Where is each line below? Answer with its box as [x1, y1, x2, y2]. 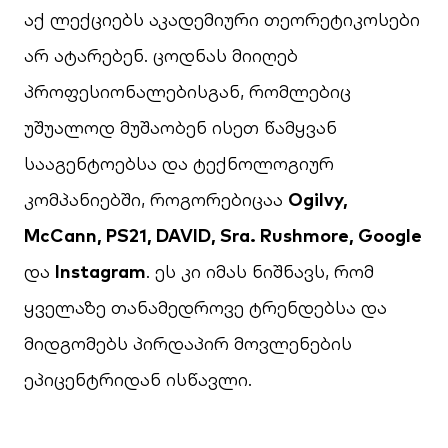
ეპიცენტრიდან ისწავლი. [24, 368, 252, 391]
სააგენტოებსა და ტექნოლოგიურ [24, 152, 334, 175]
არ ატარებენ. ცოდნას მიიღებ [24, 44, 298, 67]
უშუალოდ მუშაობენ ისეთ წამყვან [24, 116, 337, 139]
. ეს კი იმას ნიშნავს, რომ [146, 260, 374, 283]
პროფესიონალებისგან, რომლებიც [24, 80, 351, 103]
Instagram [55, 260, 146, 283]
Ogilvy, [288, 188, 348, 211]
